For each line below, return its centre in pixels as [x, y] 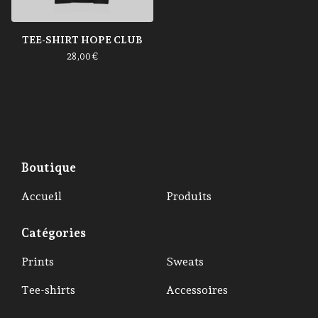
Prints [38, 262]
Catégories [54, 232]
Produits [189, 196]
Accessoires [197, 290]
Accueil [42, 196]
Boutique [49, 167]
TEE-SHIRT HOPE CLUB [82, 39]
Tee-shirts [48, 290]
